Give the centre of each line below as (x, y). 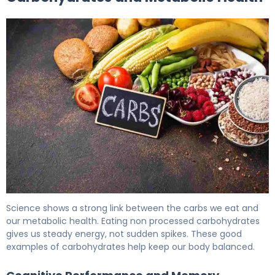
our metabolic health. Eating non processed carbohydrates (133, 221)
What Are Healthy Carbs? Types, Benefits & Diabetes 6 (137, 200)
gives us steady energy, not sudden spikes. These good (124, 234)
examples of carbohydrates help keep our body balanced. (130, 247)
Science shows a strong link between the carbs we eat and (132, 208)
